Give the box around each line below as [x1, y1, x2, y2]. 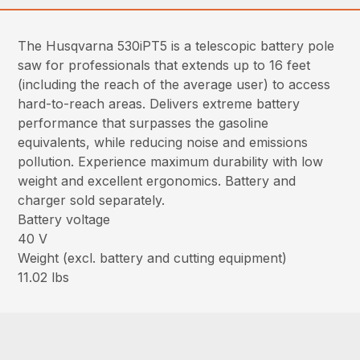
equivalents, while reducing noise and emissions [18, 134, 309, 151]
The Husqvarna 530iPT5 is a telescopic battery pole [18, 38, 335, 55]
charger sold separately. [18, 192, 166, 209]
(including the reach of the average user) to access [18, 76, 331, 93]
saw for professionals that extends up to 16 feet [18, 57, 311, 74]
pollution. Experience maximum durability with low [18, 153, 324, 170]
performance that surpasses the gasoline [18, 115, 269, 132]
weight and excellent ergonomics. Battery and [18, 173, 297, 190]
